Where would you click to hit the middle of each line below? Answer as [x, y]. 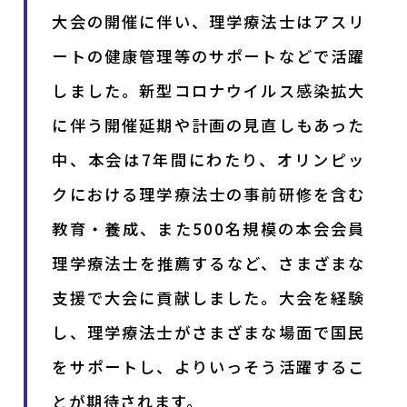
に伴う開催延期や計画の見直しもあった [209, 125]
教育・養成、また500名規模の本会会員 [209, 229]
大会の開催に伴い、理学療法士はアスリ [209, 22]
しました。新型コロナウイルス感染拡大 [209, 91]
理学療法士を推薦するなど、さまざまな [209, 263]
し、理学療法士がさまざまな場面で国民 [209, 333]
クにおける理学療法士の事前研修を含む [209, 194]
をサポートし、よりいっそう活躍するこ [209, 367]
